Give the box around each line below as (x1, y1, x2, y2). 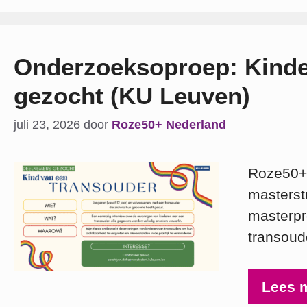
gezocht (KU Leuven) (14, 82, 250, 109)
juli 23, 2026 (14, 118, 80, 132)
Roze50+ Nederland (112, 118, 226, 132)
